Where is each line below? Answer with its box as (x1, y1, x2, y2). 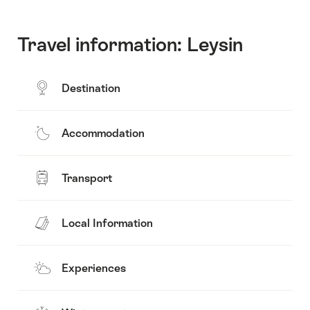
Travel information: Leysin (17, 33, 243, 56)
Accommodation (62, 126, 145, 140)
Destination (62, 81, 120, 95)
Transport (62, 171, 112, 185)
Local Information (62, 216, 153, 230)
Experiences (62, 261, 126, 275)
